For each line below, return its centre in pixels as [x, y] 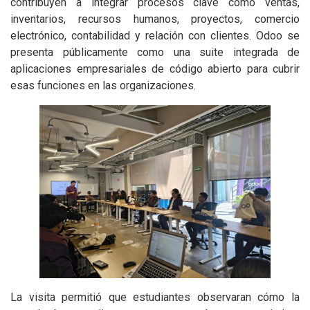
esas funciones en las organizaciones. [103, 86]
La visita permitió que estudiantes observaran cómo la [155, 297]
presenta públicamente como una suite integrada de [155, 53]
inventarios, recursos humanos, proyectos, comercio [155, 19]
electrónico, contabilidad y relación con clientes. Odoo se [155, 36]
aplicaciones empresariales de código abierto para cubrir [155, 69]
